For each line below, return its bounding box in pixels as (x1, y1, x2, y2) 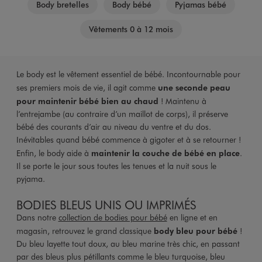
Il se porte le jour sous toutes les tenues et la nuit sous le (16, 160, 216, 171)
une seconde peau (157, 81, 230, 92)
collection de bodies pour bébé (58, 211, 167, 223)
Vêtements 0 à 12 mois (89, 23, 173, 35)
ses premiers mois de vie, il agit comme (16, 81, 158, 93)
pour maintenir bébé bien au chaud (16, 95, 158, 106)
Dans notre (16, 211, 58, 223)
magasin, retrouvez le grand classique (16, 225, 154, 236)
